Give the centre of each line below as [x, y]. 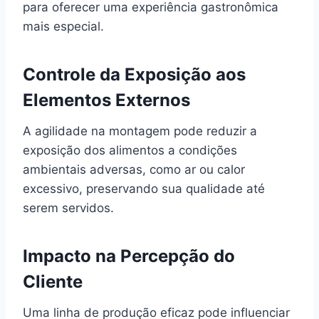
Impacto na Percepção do [129, 256]
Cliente [53, 281]
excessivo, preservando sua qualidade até [144, 188]
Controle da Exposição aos [134, 74]
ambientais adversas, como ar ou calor [134, 169]
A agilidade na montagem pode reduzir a [140, 131]
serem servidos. [68, 208]
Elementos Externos [106, 100]
